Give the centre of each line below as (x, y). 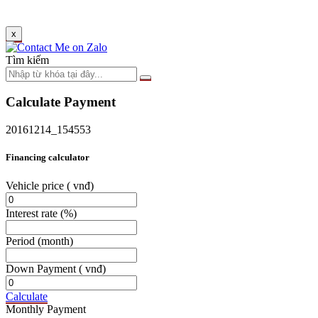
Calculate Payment (61, 102)
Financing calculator (48, 158)
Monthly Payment (46, 309)
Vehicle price (36, 185)
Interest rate (33, 213)
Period (22, 241)
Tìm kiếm (27, 60)
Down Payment (42, 268)
